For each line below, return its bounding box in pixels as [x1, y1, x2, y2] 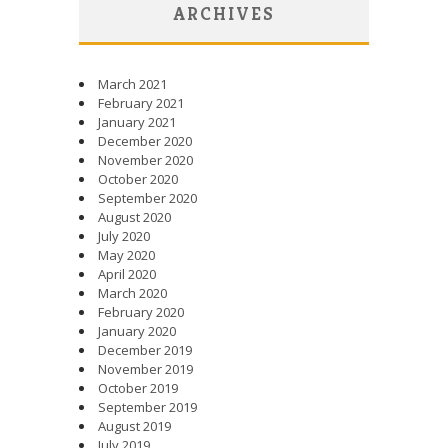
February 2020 [98, 302, 184, 321]
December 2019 [98, 340, 192, 359]
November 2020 [98, 150, 193, 169]
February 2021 [98, 93, 184, 112]
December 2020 [98, 131, 192, 150]
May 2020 [98, 245, 155, 264]
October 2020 [98, 169, 178, 188]
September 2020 [98, 188, 197, 207]
